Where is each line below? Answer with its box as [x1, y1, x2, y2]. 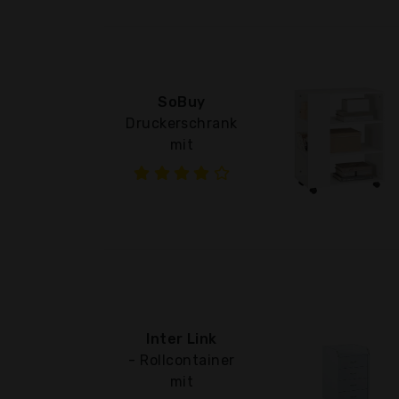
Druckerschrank [126, 114, 238, 132]
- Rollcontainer [128, 351, 235, 369]
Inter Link [146, 330, 217, 347]
